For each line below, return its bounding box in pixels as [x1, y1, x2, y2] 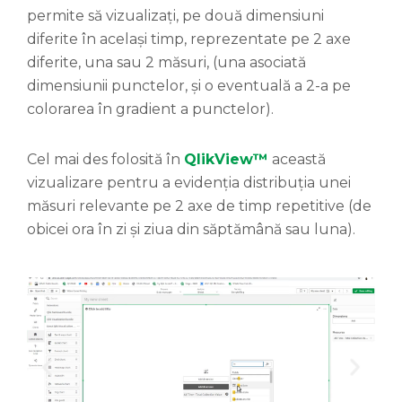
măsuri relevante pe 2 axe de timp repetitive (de [27, 197, 371, 215]
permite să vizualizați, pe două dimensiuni [27, 7, 324, 25]
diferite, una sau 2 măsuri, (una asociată [27, 54, 306, 72]
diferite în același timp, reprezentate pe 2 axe [27, 31, 351, 48]
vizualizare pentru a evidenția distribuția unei [27, 174, 351, 192]
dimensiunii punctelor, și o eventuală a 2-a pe [27, 77, 351, 95]
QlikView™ [184, 151, 268, 169]
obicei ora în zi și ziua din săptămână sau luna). [27, 221, 355, 239]
